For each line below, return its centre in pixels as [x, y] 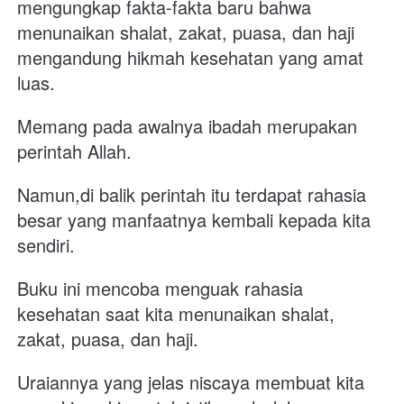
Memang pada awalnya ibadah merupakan [187, 125]
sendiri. [51, 244]
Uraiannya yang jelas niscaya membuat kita [191, 381]
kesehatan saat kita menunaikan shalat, [176, 313]
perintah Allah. [77, 151]
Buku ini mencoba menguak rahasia [160, 288]
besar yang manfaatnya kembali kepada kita [194, 219]
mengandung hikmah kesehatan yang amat [190, 57]
